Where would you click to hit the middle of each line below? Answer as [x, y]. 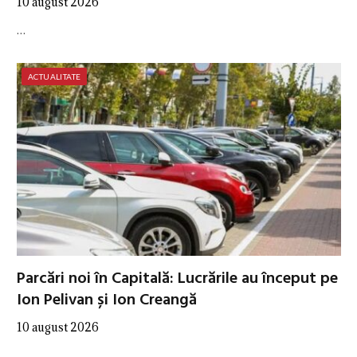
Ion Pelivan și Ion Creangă [107, 301]
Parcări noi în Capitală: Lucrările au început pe [177, 279]
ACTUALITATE [55, 77]
